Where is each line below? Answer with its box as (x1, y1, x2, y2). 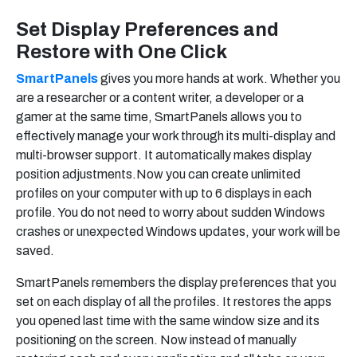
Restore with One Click (16, 41, 227, 63)
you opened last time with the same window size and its (16, 314, 320, 328)
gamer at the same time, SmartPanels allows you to (16, 110, 302, 124)
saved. (16, 244, 54, 258)
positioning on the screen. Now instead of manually (16, 333, 296, 347)
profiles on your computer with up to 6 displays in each (16, 186, 312, 201)
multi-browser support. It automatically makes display (16, 148, 312, 163)
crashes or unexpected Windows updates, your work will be (16, 225, 340, 239)
